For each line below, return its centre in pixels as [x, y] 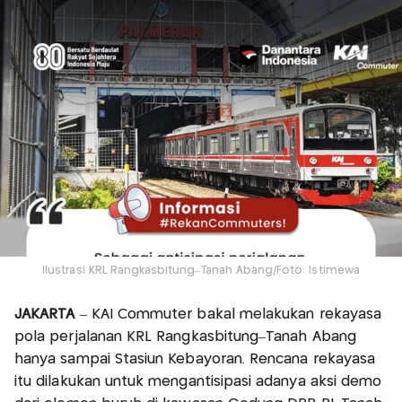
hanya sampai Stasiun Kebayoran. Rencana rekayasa [195, 359]
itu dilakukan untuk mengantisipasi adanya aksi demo [198, 381]
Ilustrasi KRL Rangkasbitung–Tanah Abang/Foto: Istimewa [201, 270]
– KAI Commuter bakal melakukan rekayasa [228, 314]
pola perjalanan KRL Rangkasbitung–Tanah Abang [185, 336]
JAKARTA [45, 314]
